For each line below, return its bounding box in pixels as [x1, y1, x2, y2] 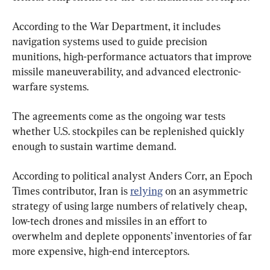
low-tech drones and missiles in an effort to [12, 214, 209, 227]
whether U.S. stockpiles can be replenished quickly [12, 124, 247, 137]
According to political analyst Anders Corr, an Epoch [12, 169, 255, 182]
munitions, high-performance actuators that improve [12, 49, 254, 63]
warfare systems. [12, 80, 89, 93]
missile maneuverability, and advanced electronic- [12, 64, 241, 78]
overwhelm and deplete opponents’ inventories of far [12, 229, 254, 242]
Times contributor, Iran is [12, 184, 130, 197]
